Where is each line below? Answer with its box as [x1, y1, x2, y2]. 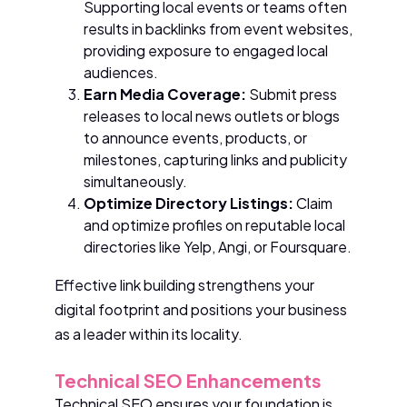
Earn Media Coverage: [84, 84, 246, 104]
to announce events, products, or [84, 128, 307, 148]
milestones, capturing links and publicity [84, 150, 347, 170]
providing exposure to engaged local [84, 41, 328, 61]
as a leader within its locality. [55, 324, 243, 344]
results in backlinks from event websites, [84, 19, 352, 39]
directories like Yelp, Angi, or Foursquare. [84, 237, 352, 257]
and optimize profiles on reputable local [84, 215, 345, 235]
